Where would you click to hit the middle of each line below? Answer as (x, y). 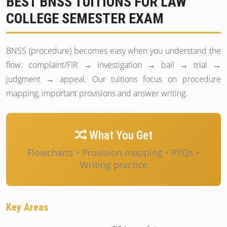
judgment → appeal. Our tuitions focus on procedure (113, 79)
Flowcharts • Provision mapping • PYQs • (113, 153)
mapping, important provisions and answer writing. (97, 93)
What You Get (119, 135)
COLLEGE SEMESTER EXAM (85, 18)
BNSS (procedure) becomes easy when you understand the (113, 51)
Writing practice (113, 165)
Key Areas (27, 207)
